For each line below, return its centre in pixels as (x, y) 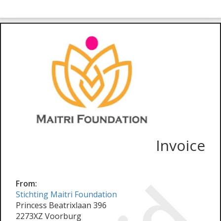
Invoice (181, 145)
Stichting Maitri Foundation (66, 194)
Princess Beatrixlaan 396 (61, 205)
